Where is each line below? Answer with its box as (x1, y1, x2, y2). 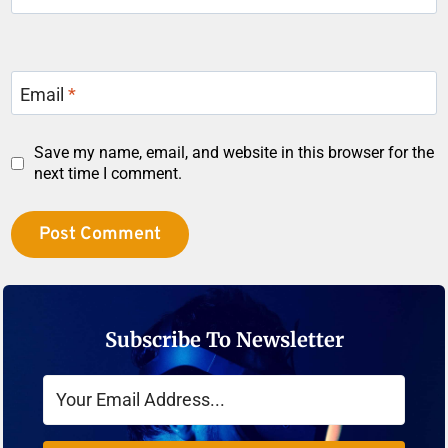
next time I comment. (33, 164, 182, 184)
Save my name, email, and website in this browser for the (33, 143, 434, 163)
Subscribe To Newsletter (104, 327, 344, 353)
